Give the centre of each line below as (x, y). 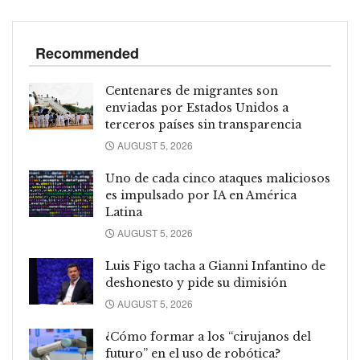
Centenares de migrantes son (192, 91)
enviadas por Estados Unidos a (197, 108)
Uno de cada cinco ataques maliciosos (218, 179)
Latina (124, 213)
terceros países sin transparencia (203, 125)
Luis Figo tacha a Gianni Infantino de (215, 266)
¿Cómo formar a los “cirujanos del (208, 337)
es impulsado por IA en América (201, 196)
